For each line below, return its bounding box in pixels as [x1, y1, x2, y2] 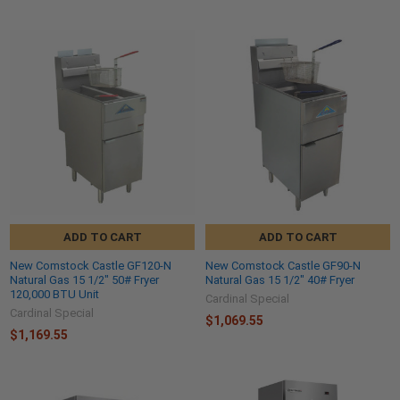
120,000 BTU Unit [10, 287, 99, 301]
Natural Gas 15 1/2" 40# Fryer [205, 272, 354, 287]
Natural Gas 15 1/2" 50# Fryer [10, 272, 159, 287]
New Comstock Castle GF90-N [205, 258, 361, 272]
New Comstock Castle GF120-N [10, 258, 171, 272]
